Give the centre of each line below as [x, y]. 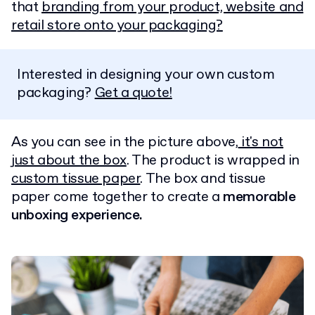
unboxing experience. [77, 215]
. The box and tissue [203, 179]
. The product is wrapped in [213, 160]
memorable [259, 197]
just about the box [69, 160]
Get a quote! [133, 93]
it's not [261, 142]
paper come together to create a [117, 197]
